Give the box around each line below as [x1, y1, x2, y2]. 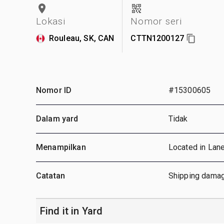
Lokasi [36, 15, 65, 27]
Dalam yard [36, 113, 78, 123]
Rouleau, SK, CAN [49, 33, 114, 43]
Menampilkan [36, 142, 86, 152]
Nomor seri [130, 15, 182, 27]
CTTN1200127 [130, 33, 184, 43]
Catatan [36, 170, 65, 180]
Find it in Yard [40, 204, 103, 217]
